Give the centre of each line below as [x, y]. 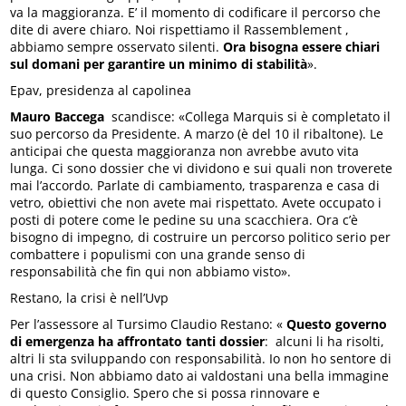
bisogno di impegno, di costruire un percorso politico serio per [201, 237]
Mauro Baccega [58, 117]
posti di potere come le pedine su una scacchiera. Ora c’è [184, 220]
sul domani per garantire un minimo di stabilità [159, 64]
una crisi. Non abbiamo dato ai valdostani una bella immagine [200, 376]
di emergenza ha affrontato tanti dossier [138, 342]
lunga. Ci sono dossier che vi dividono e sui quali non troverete [202, 169]
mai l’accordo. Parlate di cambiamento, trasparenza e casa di [195, 186]
